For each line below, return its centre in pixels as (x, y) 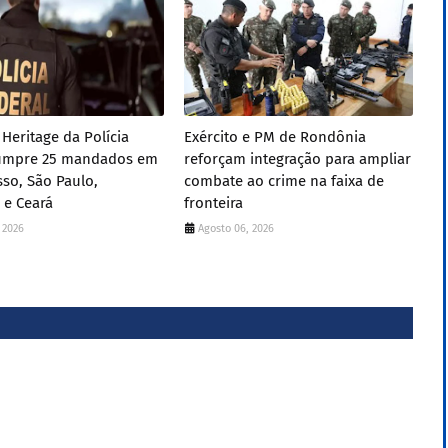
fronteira (213, 203)
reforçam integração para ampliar (297, 159)
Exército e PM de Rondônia (274, 137)
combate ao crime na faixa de (283, 181)
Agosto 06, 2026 (235, 228)
